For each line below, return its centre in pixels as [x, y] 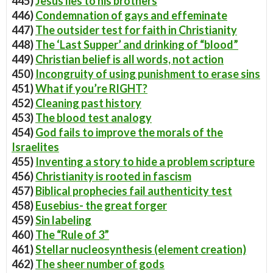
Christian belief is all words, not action [129, 59]
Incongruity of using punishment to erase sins [148, 74]
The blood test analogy [94, 118]
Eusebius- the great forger [101, 205]
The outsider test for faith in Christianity [136, 30]
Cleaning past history [88, 103]
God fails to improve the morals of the [129, 132]
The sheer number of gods [100, 264]
